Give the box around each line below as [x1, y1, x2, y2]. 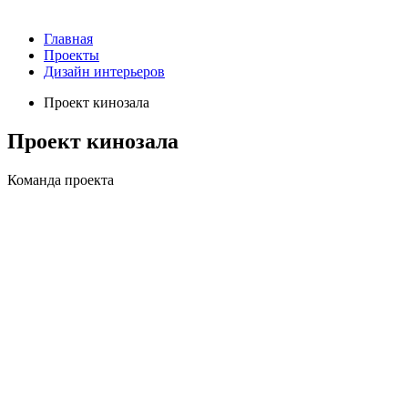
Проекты [44, 47, 99, 64]
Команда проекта [7, 172, 114, 189]
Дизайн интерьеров [44, 64, 165, 80]
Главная [44, 31, 93, 47]
